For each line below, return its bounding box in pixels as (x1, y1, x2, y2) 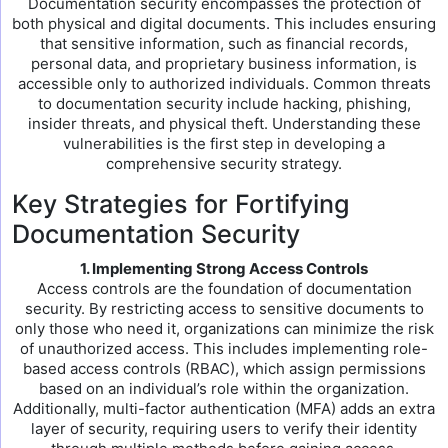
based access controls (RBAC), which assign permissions (22, 359, 426, 378)
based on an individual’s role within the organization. (39, 379, 409, 398)
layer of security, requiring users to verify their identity (31, 419, 417, 438)
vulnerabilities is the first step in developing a (63, 134, 385, 153)
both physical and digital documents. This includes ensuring (12, 14, 436, 33)
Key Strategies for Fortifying (12, 189, 350, 219)
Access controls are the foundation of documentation (36, 279, 412, 298)
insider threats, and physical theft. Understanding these (27, 114, 421, 133)
